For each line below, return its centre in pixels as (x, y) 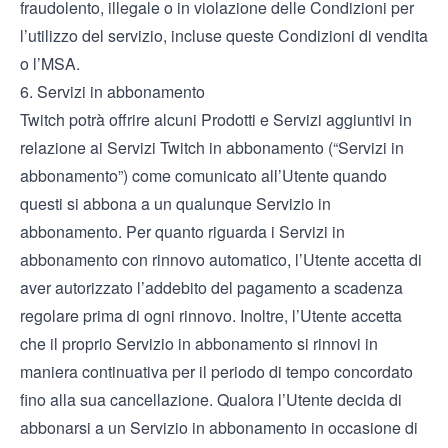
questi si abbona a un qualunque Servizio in (175, 203)
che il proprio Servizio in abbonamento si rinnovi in (199, 343)
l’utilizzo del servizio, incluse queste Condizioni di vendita (224, 35)
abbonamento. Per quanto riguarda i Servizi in (182, 231)
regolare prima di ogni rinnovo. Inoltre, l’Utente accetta (211, 315)
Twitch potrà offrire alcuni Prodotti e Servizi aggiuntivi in (216, 119)
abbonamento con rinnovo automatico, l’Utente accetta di (221, 259)
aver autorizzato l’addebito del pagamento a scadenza (211, 287)
